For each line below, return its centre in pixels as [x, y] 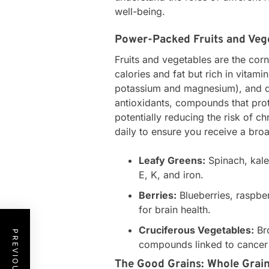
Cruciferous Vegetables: [197, 230]
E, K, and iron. [171, 174]
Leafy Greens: [172, 160]
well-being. [140, 11]
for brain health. [175, 209]
